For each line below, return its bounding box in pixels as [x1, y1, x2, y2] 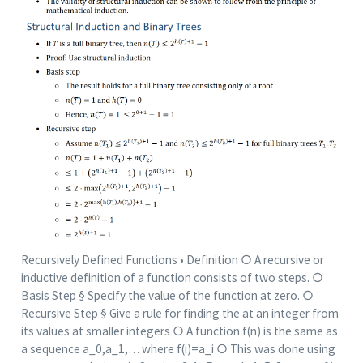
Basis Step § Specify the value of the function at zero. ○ [20, 288, 314, 304]
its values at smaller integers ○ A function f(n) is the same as [20, 323, 338, 340]
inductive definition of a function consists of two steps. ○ [20, 270, 323, 286]
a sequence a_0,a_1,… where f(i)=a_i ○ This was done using [20, 341, 335, 357]
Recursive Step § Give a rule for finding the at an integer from [20, 305, 339, 322]
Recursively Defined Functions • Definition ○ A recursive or [20, 252, 324, 268]
